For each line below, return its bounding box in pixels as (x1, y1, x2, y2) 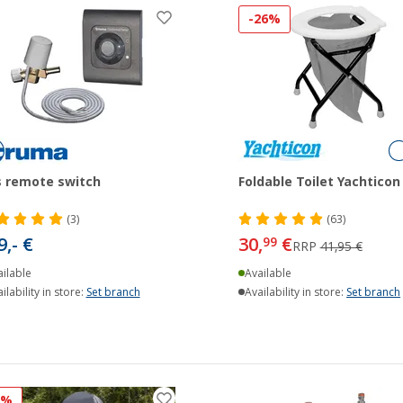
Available (245, 266, 292, 280)
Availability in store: (245, 285, 347, 299)
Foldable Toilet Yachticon (237, 174, 400, 189)
